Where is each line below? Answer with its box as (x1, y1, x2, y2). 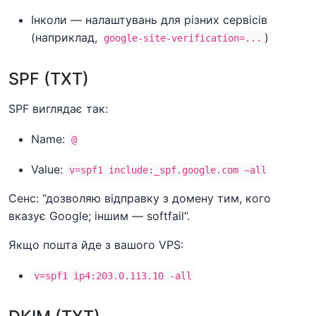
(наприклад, (31, 30, 101, 44)
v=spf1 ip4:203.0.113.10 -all (34, 269, 192, 281)
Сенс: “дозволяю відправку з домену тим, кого (8, 190, 271, 205)
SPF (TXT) (8, 68, 89, 89)
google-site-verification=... (104, 32, 262, 44)
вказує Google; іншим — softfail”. (8, 208, 190, 223)
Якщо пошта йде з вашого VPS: (8, 237, 183, 252)
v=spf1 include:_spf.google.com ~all (69, 164, 267, 176)
